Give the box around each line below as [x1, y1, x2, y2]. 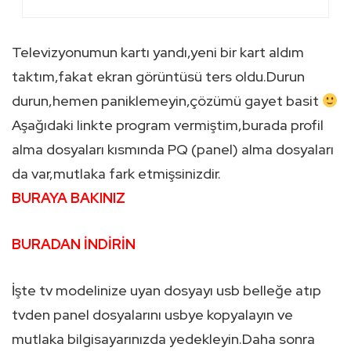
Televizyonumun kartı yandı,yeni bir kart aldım [12, 43, 304, 62]
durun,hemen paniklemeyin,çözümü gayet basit [12, 92, 322, 110]
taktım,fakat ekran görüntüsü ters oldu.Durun [12, 67, 305, 86]
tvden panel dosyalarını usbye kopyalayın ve [12, 306, 293, 324]
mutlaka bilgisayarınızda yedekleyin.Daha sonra [12, 330, 315, 349]
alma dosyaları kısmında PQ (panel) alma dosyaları [12, 140, 334, 159]
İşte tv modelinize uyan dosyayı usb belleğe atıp [12, 281, 321, 300]
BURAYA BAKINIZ [12, 189, 125, 208]
